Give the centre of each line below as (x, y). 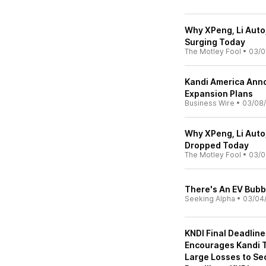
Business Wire (210, 103)
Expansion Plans (219, 94)
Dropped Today (217, 145)
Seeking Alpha (210, 199)
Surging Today (215, 42)
